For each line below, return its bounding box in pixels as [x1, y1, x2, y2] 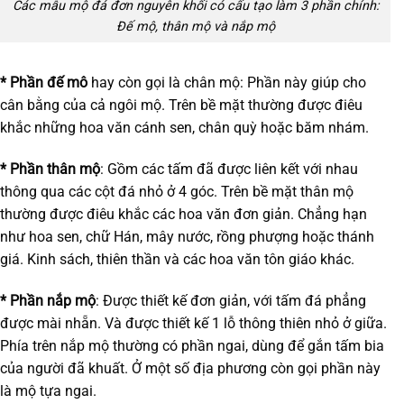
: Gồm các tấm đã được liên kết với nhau [100, 160, 358, 178]
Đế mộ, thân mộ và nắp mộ [115, 19, 275, 35]
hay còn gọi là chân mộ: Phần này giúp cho [87, 74, 366, 92]
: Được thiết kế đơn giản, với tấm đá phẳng [96, 291, 366, 309]
